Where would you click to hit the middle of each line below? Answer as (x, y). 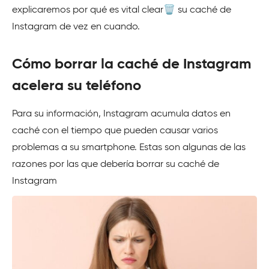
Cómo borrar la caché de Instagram (131, 64)
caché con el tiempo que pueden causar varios (115, 131)
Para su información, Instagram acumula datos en (121, 114)
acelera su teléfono (77, 86)
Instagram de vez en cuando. (76, 27)
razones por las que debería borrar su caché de (116, 165)
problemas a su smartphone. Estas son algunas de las (129, 148)
